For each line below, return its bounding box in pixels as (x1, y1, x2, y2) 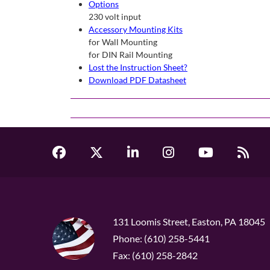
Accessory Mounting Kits (89, 24, 183, 34)
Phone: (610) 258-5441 (113, 233, 210, 244)
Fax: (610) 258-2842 (113, 250, 198, 261)
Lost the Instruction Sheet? (89, 62, 187, 72)
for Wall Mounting (89, 37, 157, 47)
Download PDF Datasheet (89, 75, 186, 85)
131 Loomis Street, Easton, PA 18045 (113, 216, 265, 227)
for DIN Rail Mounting (89, 49, 172, 60)
